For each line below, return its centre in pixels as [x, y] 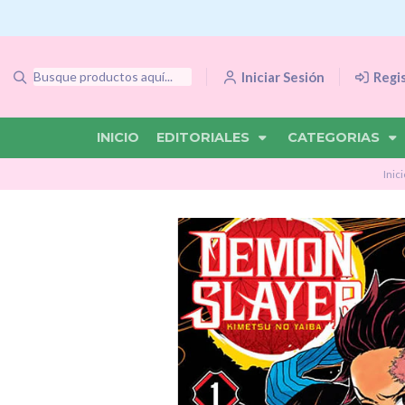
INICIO [118, 137]
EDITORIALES [205, 137]
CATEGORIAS [335, 137]
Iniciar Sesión [283, 77]
